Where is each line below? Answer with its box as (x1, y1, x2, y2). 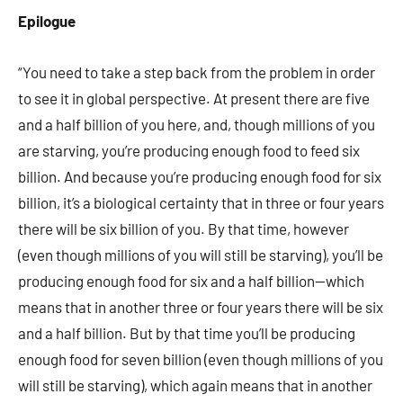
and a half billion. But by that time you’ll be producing (18, 324, 355, 342)
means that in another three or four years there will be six (18, 298, 383, 316)
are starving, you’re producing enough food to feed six (18, 141, 360, 159)
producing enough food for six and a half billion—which (18, 272, 364, 290)
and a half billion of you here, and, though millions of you (18, 115, 375, 133)
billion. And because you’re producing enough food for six (18, 167, 381, 185)
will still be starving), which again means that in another (18, 376, 372, 394)
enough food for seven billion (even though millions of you (18, 350, 383, 368)
